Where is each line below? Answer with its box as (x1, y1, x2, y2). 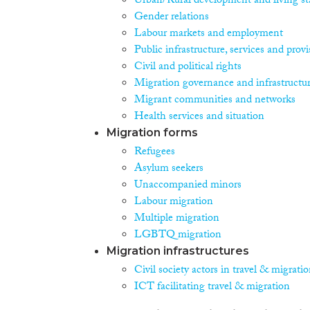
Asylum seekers (134, 159, 203, 179)
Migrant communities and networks (134, 91, 295, 110)
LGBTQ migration (134, 226, 221, 245)
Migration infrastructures (107, 244, 249, 257)
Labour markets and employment (134, 24, 283, 44)
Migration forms (107, 125, 198, 139)
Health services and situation (134, 107, 264, 127)
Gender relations (134, 8, 209, 27)
